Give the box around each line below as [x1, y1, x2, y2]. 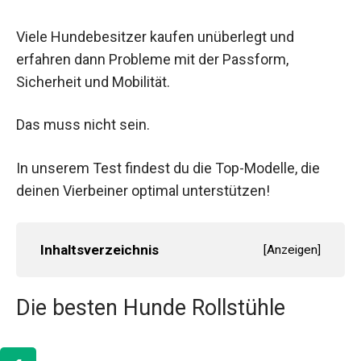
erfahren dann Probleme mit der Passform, [16, 51, 288, 68]
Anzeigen [267, 242, 317, 257]
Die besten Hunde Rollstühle [16, 294, 285, 321]
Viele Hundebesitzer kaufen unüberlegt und [16, 28, 294, 46]
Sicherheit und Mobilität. [16, 73, 170, 91]
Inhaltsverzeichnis [40, 241, 159, 258]
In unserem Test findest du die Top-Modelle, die [16, 159, 320, 176]
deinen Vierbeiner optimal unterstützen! [16, 181, 270, 199]
